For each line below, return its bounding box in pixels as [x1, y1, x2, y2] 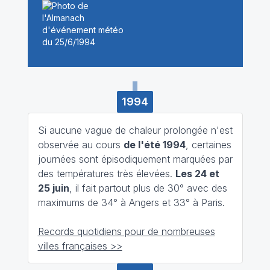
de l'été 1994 [123, 138, 186, 151]
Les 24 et [175, 167, 219, 180]
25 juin [37, 181, 69, 194]
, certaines [185, 138, 231, 151]
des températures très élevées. [37, 167, 175, 180]
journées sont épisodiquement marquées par [37, 152, 233, 165]
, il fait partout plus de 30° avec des [69, 181, 227, 194]
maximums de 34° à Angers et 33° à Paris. [37, 196, 225, 209]
